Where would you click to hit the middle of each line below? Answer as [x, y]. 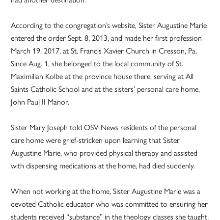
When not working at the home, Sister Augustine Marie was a [106, 191]
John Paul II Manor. [40, 102]
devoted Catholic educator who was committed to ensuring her [110, 204]
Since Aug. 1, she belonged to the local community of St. [97, 63]
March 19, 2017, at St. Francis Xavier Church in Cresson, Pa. [104, 51]
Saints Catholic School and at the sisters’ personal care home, [106, 89]
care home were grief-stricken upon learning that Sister [96, 140]
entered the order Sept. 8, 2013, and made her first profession [107, 38]
